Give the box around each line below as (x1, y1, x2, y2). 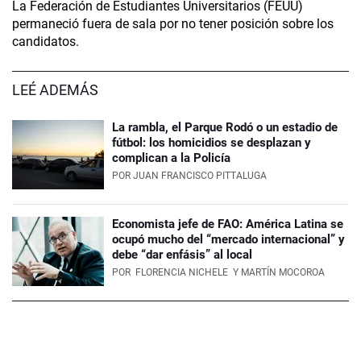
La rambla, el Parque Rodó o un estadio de (112, 120, 338, 135)
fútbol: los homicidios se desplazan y (112, 135, 311, 151)
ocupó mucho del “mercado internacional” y (112, 232, 345, 247)
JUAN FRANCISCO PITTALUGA (133, 170, 267, 182)
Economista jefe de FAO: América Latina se (112, 217, 343, 232)
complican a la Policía (112, 151, 230, 166)
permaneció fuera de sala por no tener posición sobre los (12, 16, 334, 32)
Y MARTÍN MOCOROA (230, 267, 325, 279)
